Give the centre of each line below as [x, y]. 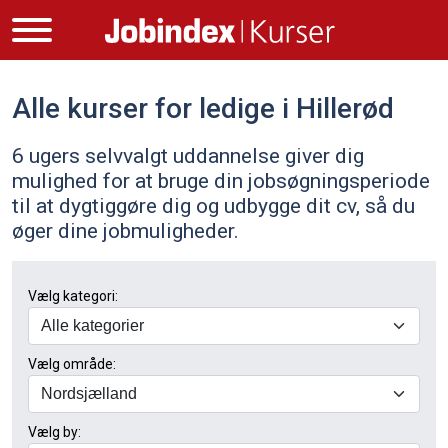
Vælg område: [72, 364]
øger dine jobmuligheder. [125, 230]
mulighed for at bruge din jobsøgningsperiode [221, 180]
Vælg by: [54, 432]
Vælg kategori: [73, 296]
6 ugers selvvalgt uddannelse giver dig [188, 155]
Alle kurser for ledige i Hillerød [203, 108]
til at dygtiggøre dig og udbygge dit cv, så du [213, 205]
